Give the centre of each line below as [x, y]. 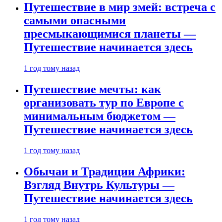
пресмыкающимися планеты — [110, 34]
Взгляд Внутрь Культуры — [99, 185]
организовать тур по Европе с [104, 103]
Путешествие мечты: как [92, 89]
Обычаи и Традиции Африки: [105, 171]
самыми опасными [75, 21]
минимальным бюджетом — [100, 116]
